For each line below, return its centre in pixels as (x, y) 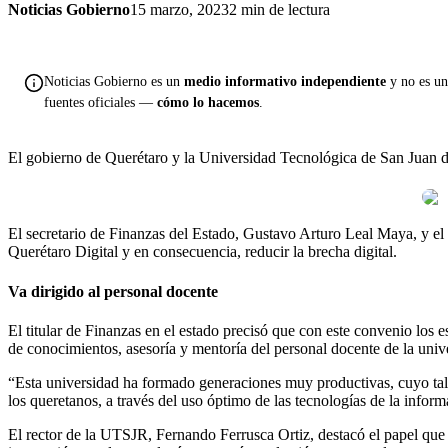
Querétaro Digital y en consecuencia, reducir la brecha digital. (202, 252)
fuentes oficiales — (100, 102)
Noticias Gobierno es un (114, 81)
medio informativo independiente (285, 81)
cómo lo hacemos (208, 102)
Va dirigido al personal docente (113, 291)
